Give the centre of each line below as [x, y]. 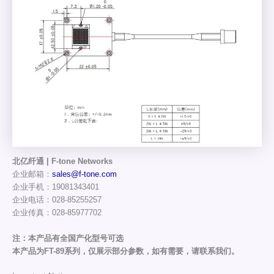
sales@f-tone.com [84, 174]
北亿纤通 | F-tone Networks [62, 161]
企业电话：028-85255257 [57, 200]
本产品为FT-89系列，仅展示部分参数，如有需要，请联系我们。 [125, 251]
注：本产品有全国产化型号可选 [68, 238]
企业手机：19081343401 [55, 187]
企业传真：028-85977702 [57, 213]
